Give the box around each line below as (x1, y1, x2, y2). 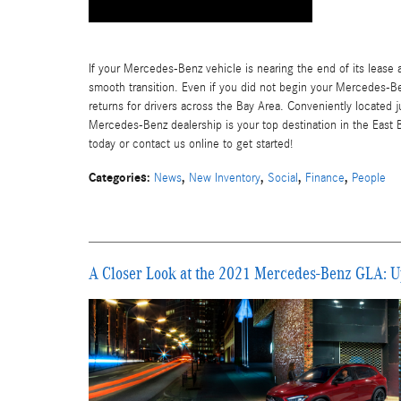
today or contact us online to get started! (89, 137, 293, 152)
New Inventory (189, 171, 260, 186)
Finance (305, 171, 345, 186)
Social (268, 171, 298, 186)
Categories (89, 170, 147, 186)
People (352, 171, 386, 186)
